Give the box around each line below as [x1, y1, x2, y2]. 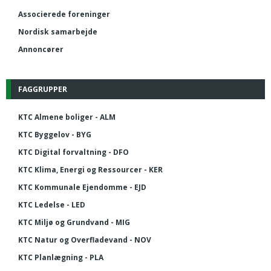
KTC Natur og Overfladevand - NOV [18, 234, 151, 245]
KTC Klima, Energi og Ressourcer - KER [18, 164, 163, 175]
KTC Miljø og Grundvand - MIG [18, 217, 130, 227]
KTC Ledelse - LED [18, 199, 85, 210]
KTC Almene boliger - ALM [18, 111, 116, 122]
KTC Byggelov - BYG [18, 129, 91, 140]
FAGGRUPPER [18, 83, 67, 94]
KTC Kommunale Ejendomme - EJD [18, 181, 146, 192]
